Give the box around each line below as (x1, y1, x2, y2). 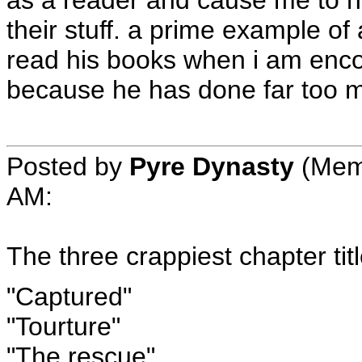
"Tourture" (6, 312, 120, 341)
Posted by (6, 152, 129, 181)
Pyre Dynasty (129, 152, 294, 181)
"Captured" (6, 282, 132, 311)
